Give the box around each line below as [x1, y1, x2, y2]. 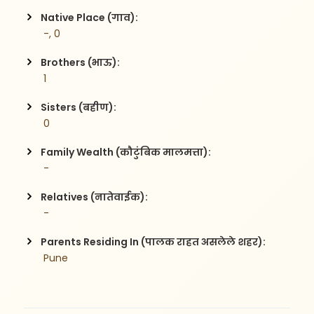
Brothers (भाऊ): [41, 55, 121, 69]
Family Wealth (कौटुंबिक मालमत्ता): [41, 144, 212, 159]
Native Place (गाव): [41, 10, 139, 25]
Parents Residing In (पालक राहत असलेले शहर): [41, 234, 266, 249]
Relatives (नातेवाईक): [41, 189, 149, 204]
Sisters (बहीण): [41, 100, 117, 114]
